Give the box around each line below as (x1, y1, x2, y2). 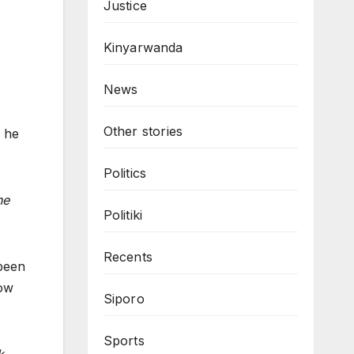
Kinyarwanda (103, 40, 183, 55)
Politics (103, 165, 147, 181)
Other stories (103, 123, 187, 139)
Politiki (103, 207, 143, 223)
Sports (103, 333, 145, 348)
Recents (103, 249, 153, 265)
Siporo (103, 291, 145, 307)
